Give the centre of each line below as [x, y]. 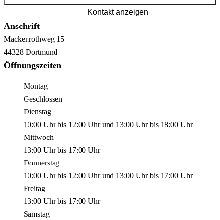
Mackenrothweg [30, 39]
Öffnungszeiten [33, 66]
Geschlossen [43, 99]
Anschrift [22, 26]
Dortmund [41, 52]
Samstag [37, 214]
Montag [36, 86]
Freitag [34, 189]
